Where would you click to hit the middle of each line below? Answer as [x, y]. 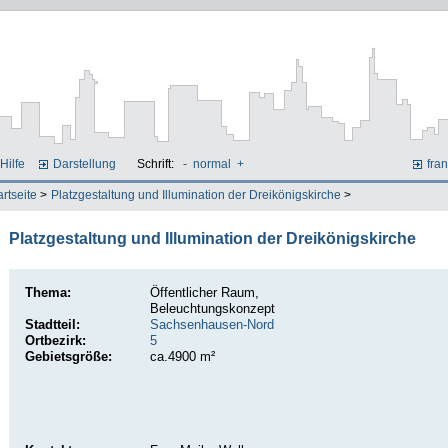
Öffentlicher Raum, [204, 293]
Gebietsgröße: [68, 357]
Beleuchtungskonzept [212, 309]
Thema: [47, 293]
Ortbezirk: [55, 341]
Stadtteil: [52, 325]
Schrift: [156, 164]
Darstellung [85, 164]
